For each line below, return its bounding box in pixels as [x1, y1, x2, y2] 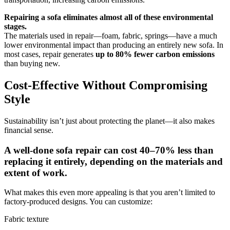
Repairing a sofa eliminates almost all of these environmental [4, 13, 213, 22]
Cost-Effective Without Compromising [4, 79, 207, 92]
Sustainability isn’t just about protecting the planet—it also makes [4, 117, 215, 125]
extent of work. [4, 167, 67, 178]
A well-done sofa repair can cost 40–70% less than [4, 144, 214, 156]
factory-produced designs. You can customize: [4, 197, 152, 206]
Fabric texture [4, 215, 49, 224]
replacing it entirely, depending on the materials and [4, 156, 223, 167]
